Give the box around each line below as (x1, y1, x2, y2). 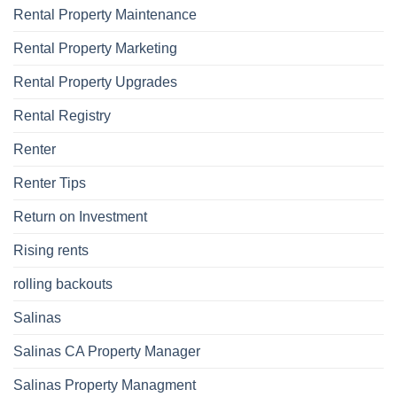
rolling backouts (13, 276, 113, 292)
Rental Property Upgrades (13, 74, 177, 90)
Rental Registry (13, 108, 111, 124)
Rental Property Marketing (13, 41, 177, 57)
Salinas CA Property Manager (13, 344, 200, 360)
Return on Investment (13, 209, 147, 225)
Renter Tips (13, 175, 86, 191)
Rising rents (13, 243, 89, 259)
